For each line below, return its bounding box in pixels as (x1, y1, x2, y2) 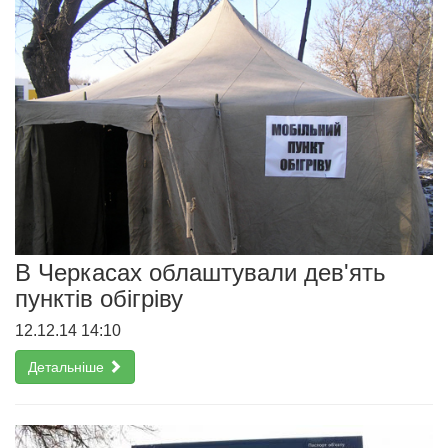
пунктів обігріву (15, 284, 183, 312)
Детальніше (28, 358, 108, 375)
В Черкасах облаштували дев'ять (15, 258, 386, 286)
